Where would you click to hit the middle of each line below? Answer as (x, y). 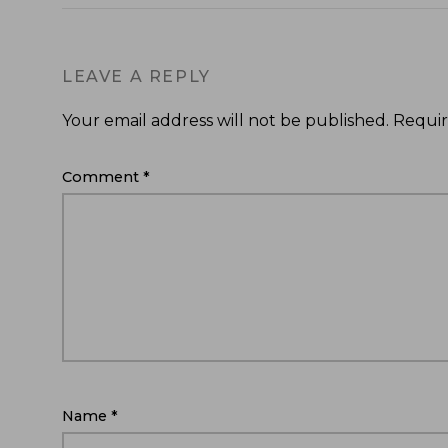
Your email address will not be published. (225, 121)
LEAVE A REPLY (136, 77)
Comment (102, 177)
